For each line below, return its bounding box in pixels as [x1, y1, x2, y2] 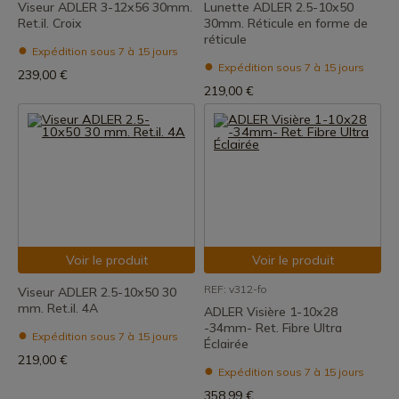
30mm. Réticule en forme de [204, 15, 368, 31]
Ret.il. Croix [18, 15, 82, 31]
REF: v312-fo [204, 282, 267, 296]
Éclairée [204, 336, 248, 352]
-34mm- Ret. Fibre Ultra [204, 320, 342, 336]
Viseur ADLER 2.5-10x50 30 [18, 284, 176, 300]
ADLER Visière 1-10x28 [204, 304, 338, 320]
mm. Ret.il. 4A [18, 300, 98, 316]
